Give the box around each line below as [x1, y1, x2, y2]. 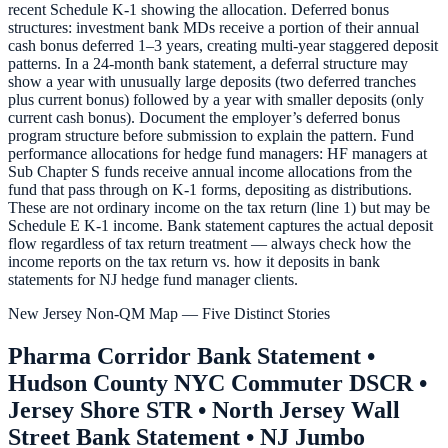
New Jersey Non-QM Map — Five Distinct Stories [8, 305, 330, 323]
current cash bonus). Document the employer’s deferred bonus [8, 109, 400, 127]
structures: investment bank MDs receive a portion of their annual [8, 19, 419, 37]
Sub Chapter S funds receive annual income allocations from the [8, 163, 412, 181]
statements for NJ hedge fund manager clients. [8, 271, 298, 289]
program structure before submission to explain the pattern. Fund [8, 127, 414, 145]
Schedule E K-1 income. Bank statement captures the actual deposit [8, 217, 433, 235]
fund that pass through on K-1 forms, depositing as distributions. [8, 181, 412, 199]
